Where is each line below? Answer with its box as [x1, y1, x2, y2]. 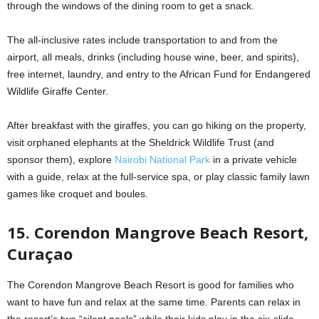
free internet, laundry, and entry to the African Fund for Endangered [7, 68, 310, 80]
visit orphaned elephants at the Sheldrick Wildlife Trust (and [7, 136, 274, 148]
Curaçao [7, 242, 73, 264]
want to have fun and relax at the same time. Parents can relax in [7, 296, 300, 308]
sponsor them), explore [7, 153, 115, 165]
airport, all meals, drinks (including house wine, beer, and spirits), [7, 51, 299, 63]
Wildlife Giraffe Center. [7, 85, 108, 97]
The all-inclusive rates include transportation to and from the [7, 33, 278, 46]
